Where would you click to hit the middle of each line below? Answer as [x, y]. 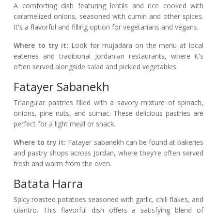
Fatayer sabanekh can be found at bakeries [135, 142]
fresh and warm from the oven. [62, 164]
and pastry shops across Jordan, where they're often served [108, 153]
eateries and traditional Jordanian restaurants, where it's [108, 56]
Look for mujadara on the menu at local [136, 46]
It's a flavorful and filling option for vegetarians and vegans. [106, 27]
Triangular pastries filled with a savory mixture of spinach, [108, 103]
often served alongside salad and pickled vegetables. [96, 67]
